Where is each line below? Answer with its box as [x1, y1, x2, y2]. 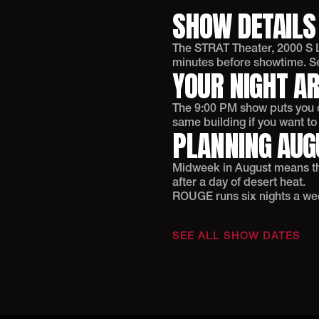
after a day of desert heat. [172, 178, 305, 188]
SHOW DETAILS [172, 5, 315, 48]
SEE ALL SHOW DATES [172, 231, 300, 241]
